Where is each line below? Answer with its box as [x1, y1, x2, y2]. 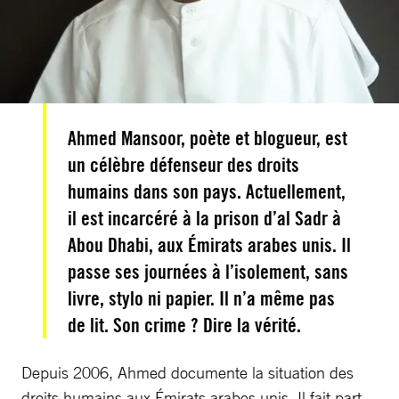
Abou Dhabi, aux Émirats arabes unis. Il [68, 232, 351, 256]
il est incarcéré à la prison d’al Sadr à [68, 206, 341, 230]
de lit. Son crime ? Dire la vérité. [68, 313, 301, 337]
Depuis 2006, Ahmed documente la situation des [21, 362, 354, 382]
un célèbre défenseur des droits [68, 152, 299, 176]
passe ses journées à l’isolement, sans [68, 259, 348, 283]
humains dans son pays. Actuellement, [68, 179, 346, 203]
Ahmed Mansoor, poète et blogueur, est [68, 126, 347, 150]
